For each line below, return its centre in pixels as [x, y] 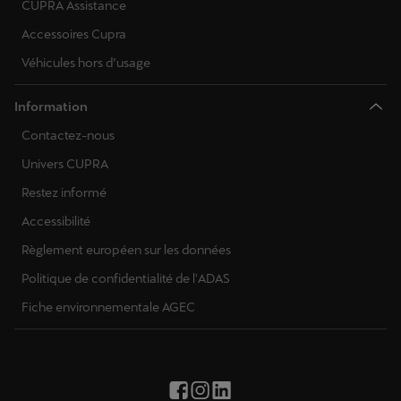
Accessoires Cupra [74, 34]
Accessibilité [56, 221]
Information [51, 106]
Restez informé [64, 192]
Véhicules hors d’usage [86, 62]
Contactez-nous [68, 135]
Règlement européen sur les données [126, 249]
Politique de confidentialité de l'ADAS [126, 278]
